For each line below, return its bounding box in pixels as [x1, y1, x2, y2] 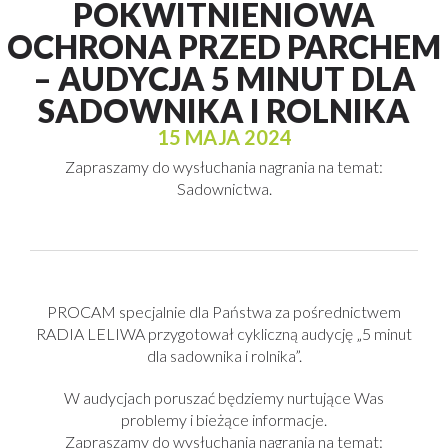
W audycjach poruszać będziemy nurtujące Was [64, 388, 384, 407]
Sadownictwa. [176, 179, 272, 198]
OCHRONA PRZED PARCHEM [7, 27, 441, 66]
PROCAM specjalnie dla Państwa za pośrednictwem [47, 302, 401, 321]
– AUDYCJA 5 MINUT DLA [32, 59, 416, 98]
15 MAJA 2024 [156, 125, 292, 149]
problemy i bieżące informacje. [121, 410, 327, 429]
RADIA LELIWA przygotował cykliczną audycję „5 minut [36, 324, 412, 343]
